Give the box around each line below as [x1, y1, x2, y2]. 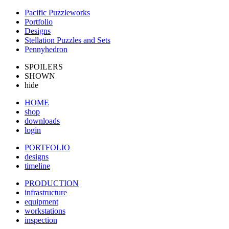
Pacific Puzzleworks [25, 8, 90, 17]
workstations [25, 207, 65, 215]
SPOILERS [25, 62, 63, 71]
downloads [25, 117, 60, 125]
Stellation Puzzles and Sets [25, 36, 110, 44]
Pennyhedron [25, 45, 67, 54]
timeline [25, 162, 50, 170]
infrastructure [25, 188, 67, 197]
